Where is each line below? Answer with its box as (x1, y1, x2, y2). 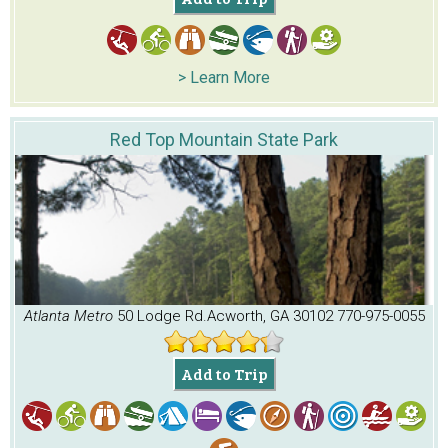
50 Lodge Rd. (116, 307, 207, 326)
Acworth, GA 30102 (206, 307, 333, 326)
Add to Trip (180, 363, 268, 385)
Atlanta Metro (23, 307, 117, 326)
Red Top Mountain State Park (110, 129, 338, 151)
